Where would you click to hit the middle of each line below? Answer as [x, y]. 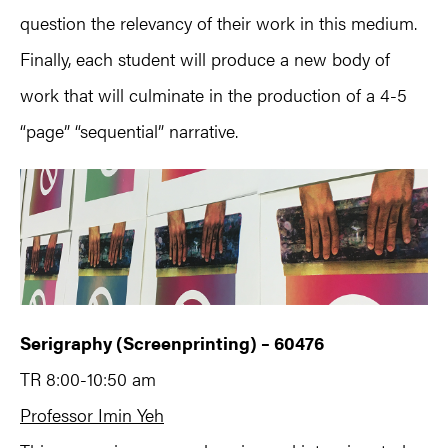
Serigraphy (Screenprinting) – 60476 [172, 342]
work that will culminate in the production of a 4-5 [213, 94]
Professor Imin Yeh [92, 414]
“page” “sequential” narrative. [129, 130]
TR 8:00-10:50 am [88, 378]
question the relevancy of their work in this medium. [218, 22]
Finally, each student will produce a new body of [205, 58]
